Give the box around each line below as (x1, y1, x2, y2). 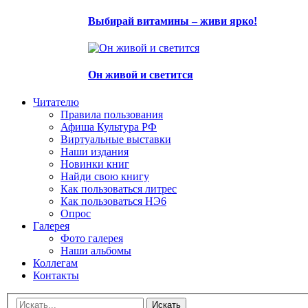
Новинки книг (60, 157, 129, 170)
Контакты (33, 269, 79, 281)
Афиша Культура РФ (60, 120, 157, 133)
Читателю (33, 96, 79, 108)
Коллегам (33, 256, 78, 269)
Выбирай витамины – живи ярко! (88, 14, 257, 27)
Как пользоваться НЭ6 (60, 195, 166, 207)
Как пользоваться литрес (60, 182, 177, 195)
